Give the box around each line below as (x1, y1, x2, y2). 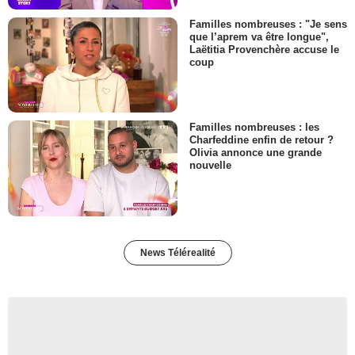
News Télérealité (139, 246, 216, 258)
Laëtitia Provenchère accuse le (189, 43, 339, 55)
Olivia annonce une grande (189, 147, 322, 159)
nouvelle (189, 159, 231, 172)
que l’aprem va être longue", (189, 30, 329, 43)
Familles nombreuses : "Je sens (189, 17, 347, 30)
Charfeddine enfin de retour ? (189, 134, 334, 147)
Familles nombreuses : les (189, 121, 319, 134)
